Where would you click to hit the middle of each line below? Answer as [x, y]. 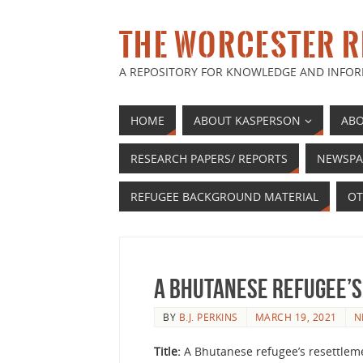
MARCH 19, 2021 [296, 317]
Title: [169, 351]
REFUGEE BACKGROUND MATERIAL [224, 196]
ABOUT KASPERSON [247, 120]
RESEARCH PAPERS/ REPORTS [209, 158]
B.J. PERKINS [208, 317]
